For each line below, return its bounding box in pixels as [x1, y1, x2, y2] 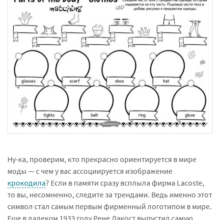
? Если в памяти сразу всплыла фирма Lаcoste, [46, 177, 204, 188]
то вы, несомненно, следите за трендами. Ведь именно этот [7, 189, 212, 199]
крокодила [7, 177, 46, 188]
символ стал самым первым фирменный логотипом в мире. [7, 201, 212, 211]
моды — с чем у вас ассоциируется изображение [7, 165, 172, 176]
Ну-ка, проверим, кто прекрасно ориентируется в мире [7, 154, 196, 164]
